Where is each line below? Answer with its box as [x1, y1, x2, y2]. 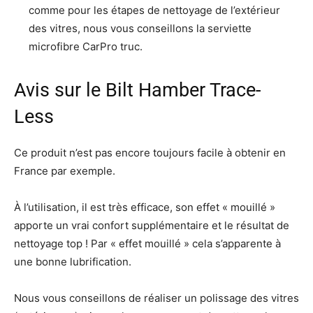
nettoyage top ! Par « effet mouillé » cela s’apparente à [14, 237, 281, 251]
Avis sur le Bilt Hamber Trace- [14, 79, 261, 102]
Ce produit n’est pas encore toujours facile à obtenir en [14, 146, 286, 160]
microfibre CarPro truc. [29, 40, 143, 54]
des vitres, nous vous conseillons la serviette [29, 22, 252, 36]
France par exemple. [14, 164, 115, 178]
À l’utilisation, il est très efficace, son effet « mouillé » [14, 201, 275, 214]
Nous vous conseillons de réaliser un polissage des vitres [14, 291, 299, 305]
